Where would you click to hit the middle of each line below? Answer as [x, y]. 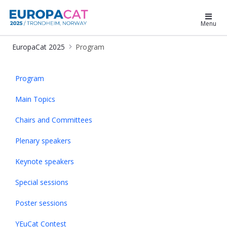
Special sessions [42, 182]
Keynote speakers [45, 162]
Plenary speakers [43, 141]
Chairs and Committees [54, 120]
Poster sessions [41, 203]
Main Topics [35, 99]
